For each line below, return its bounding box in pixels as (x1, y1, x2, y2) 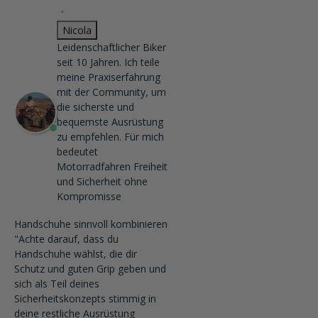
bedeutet (57, 145, 98, 158)
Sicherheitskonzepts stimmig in (14, 292, 156, 305)
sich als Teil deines (14, 277, 99, 290)
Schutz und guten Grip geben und (14, 262, 166, 275)
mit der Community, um (57, 85, 166, 99)
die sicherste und (57, 100, 134, 114)
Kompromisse (57, 190, 121, 203)
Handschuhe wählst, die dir (14, 247, 137, 261)
